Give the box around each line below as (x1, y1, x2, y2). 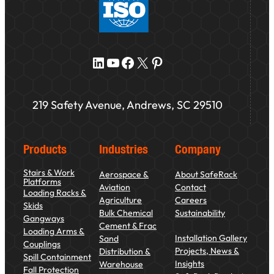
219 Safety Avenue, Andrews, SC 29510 (32, 97, 223, 112)
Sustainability (175, 207, 225, 218)
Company (175, 141, 221, 157)
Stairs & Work (23, 166, 75, 178)
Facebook (119, 53, 127, 72)
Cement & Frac (99, 220, 157, 231)
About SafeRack (175, 168, 237, 180)
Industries (99, 141, 148, 157)
